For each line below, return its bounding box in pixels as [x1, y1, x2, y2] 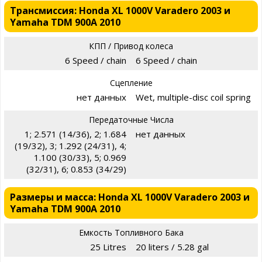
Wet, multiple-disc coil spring [136, 91, 251, 103]
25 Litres [90, 240, 126, 253]
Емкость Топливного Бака [78, 226, 184, 238]
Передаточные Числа [88, 113, 174, 125]
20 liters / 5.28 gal [136, 240, 209, 253]
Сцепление [109, 77, 153, 88]
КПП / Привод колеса [89, 40, 173, 51]
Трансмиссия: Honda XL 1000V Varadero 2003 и [10, 4, 230, 17]
